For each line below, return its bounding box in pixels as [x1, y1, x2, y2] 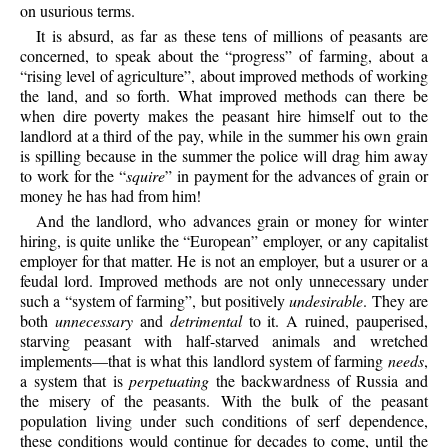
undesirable [289, 290, 364, 312]
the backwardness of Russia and [209, 370, 428, 392]
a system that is [20, 370, 130, 392]
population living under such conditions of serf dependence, [20, 410, 428, 432]
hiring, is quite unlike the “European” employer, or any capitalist [20, 230, 428, 252]
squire [126, 164, 166, 186]
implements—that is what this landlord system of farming [20, 350, 388, 372]
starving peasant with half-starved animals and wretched [20, 330, 428, 352]
